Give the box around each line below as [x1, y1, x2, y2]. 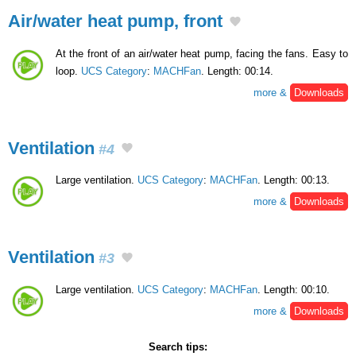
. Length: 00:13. [257, 174, 330, 187]
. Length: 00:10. [257, 283, 330, 296]
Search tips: [149, 340, 207, 353]
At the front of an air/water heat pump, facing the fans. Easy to [56, 47, 348, 60]
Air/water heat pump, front [8, 10, 222, 31]
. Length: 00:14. [201, 64, 273, 77]
